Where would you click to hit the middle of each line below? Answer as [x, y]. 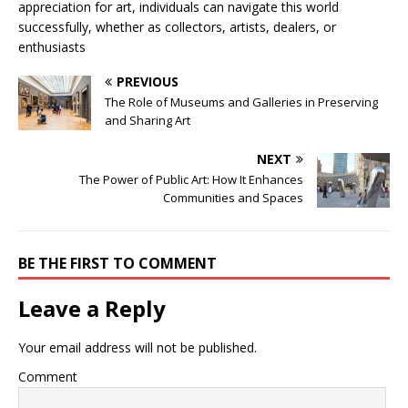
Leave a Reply [92, 309]
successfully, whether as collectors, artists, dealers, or [177, 27]
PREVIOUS [148, 82]
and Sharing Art [148, 121]
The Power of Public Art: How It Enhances [191, 180]
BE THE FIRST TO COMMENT [117, 264]
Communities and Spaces [233, 198]
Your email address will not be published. [138, 348]
